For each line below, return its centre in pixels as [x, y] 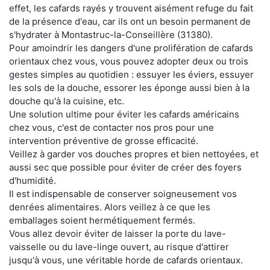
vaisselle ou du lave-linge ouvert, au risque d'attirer [119, 246]
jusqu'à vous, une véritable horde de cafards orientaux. [126, 260]
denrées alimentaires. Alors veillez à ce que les [110, 207]
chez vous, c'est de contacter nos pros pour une [111, 127]
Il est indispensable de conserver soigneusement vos [123, 193]
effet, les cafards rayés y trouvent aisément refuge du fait [131, 8]
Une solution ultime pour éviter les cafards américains [124, 114]
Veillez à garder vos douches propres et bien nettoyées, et [134, 154]
